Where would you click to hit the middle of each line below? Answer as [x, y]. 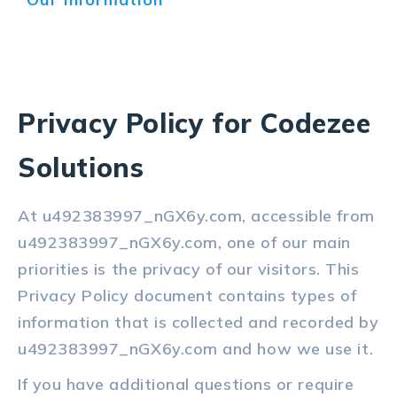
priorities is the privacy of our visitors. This [189, 269]
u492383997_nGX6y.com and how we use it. [196, 349]
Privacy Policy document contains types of [187, 296]
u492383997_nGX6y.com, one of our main [184, 243]
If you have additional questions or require [186, 385]
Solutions [81, 168]
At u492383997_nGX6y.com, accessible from [196, 216]
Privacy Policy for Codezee [195, 124]
